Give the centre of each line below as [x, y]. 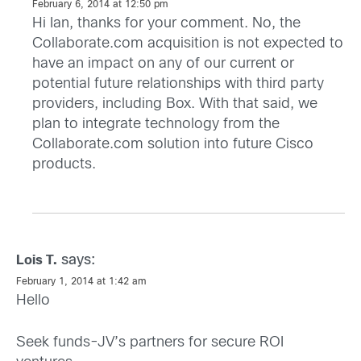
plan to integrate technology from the [156, 125]
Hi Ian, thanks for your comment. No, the [166, 24]
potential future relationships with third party [178, 85]
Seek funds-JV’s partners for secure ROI [150, 343]
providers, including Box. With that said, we [175, 105]
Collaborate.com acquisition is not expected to [188, 44]
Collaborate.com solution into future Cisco [173, 145]
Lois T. [37, 261]
